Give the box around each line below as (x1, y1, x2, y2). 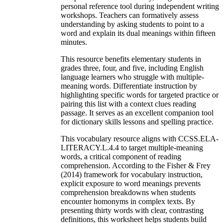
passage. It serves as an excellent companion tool (61, 108, 214, 117)
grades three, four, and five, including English (61, 63, 204, 72)
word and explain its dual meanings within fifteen (61, 28, 216, 37)
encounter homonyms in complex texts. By (61, 197, 195, 206)
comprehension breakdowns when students (61, 188, 196, 197)
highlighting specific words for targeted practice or (61, 90, 219, 99)
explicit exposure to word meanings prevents (61, 179, 201, 188)
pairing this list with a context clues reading (61, 99, 196, 108)
